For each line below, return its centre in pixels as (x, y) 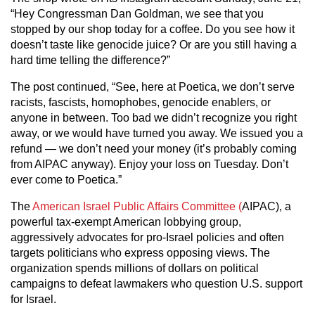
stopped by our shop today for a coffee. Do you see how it (153, 29)
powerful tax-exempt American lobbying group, (126, 222)
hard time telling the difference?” (90, 60)
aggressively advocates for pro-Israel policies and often (147, 237)
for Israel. (33, 299)
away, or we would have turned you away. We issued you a (157, 133)
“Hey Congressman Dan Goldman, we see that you (137, 14)
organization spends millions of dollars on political (135, 268)
